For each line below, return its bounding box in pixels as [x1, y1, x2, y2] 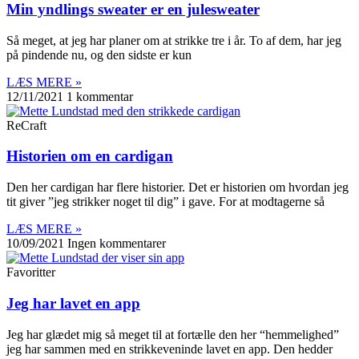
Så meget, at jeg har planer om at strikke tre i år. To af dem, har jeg [6, 33, 341, 47]
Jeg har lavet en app [6, 294, 140, 312]
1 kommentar [67, 89, 133, 103]
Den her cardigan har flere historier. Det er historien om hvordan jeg [6, 180, 349, 195]
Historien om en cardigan [6, 147, 173, 165]
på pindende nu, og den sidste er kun [6, 47, 192, 62]
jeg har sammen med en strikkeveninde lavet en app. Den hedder [6, 341, 333, 356]
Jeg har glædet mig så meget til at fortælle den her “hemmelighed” [6, 327, 339, 341]
